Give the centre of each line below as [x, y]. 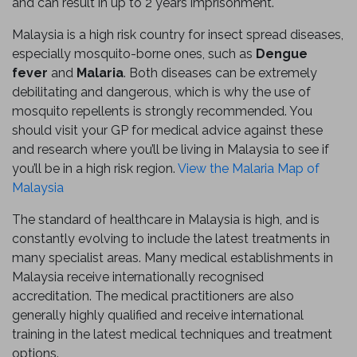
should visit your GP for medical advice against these [167, 130]
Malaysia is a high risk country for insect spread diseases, [178, 35]
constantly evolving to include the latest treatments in [171, 239]
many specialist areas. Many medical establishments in [173, 258]
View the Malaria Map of [249, 169]
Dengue [282, 54]
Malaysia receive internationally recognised [138, 277]
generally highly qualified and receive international [158, 315]
